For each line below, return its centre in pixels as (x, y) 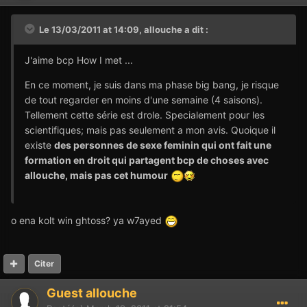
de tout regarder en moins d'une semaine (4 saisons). (144, 99)
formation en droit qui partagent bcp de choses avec (147, 160)
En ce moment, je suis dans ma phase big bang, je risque (152, 84)
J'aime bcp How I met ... (79, 60)
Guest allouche (92, 293)
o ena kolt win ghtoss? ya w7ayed (88, 220)
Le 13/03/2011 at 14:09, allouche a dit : (123, 29)
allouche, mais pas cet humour (96, 175)
